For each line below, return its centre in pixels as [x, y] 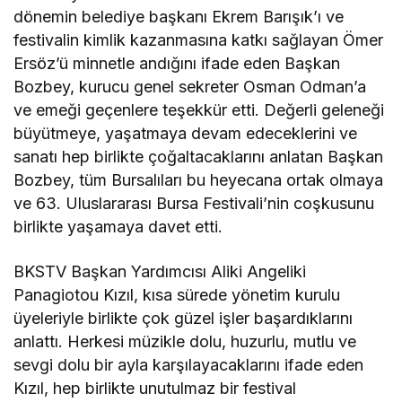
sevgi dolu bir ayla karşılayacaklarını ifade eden [189, 364]
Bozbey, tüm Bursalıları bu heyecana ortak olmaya [199, 179]
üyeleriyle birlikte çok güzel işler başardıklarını [184, 318]
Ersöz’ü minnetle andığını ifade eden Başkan [177, 63]
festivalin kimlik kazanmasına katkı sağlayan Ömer [199, 39]
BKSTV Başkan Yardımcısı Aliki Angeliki [160, 271]
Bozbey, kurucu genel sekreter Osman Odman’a [190, 86]
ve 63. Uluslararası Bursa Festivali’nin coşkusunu [194, 203]
